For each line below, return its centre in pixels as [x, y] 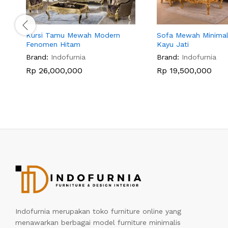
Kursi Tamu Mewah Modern [73, 35]
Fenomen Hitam [53, 45]
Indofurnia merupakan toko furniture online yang [98, 211]
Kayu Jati [173, 45]
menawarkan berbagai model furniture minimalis [98, 223]
